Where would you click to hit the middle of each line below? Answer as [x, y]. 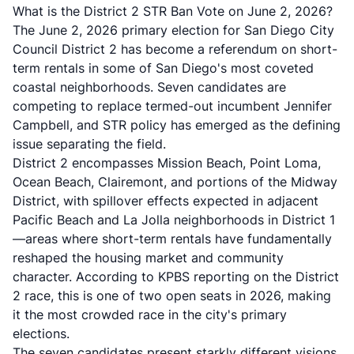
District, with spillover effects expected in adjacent [166, 201]
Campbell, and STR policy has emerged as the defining [177, 125]
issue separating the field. [89, 144]
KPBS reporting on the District [249, 277]
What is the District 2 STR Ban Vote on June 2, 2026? [173, 11]
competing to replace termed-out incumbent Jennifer [172, 106]
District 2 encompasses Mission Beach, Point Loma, [167, 163]
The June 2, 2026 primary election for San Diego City [173, 30]
